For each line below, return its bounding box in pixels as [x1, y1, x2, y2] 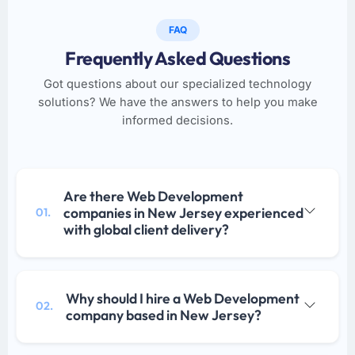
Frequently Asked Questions [65, 46, 290, 70]
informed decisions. [122, 113, 233, 128]
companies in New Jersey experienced [63, 203, 303, 222]
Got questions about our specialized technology [44, 76, 311, 91]
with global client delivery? [63, 219, 229, 239]
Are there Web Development [63, 186, 243, 205]
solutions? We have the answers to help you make [37, 94, 318, 109]
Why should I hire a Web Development [66, 288, 300, 307]
